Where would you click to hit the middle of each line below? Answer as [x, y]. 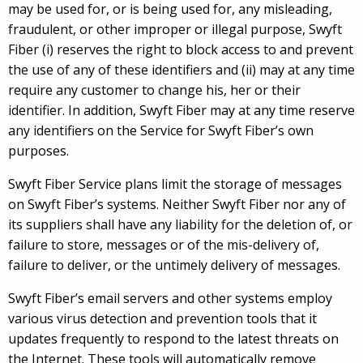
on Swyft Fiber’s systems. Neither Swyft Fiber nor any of [177, 205]
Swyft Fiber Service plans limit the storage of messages [175, 184]
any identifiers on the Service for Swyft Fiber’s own [161, 131]
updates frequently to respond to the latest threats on [173, 339]
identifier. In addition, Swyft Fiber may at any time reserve [181, 111]
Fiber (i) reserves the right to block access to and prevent [181, 50]
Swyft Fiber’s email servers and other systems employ [170, 299]
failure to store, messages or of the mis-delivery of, [164, 245]
